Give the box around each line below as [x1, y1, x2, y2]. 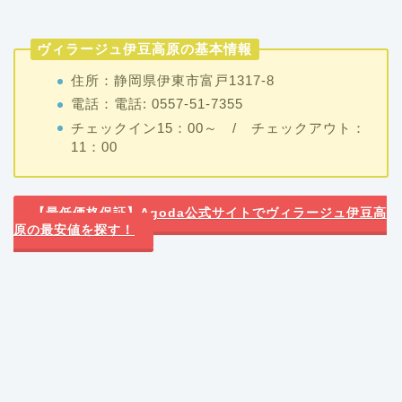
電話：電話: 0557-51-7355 [70, 96, 243, 112]
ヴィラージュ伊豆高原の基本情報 [37, 40, 253, 57]
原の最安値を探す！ [13, 223, 135, 238]
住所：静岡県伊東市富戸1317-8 [70, 73, 275, 89]
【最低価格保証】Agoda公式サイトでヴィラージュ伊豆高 [31, 206, 387, 221]
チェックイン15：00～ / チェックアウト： [70, 119, 366, 135]
